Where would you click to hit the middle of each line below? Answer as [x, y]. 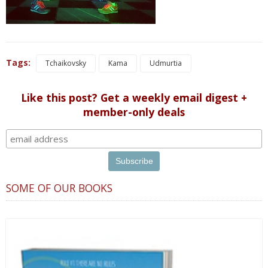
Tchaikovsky [66, 63]
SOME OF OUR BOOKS [59, 188]
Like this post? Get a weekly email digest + [134, 97]
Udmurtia [166, 63]
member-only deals [134, 112]
